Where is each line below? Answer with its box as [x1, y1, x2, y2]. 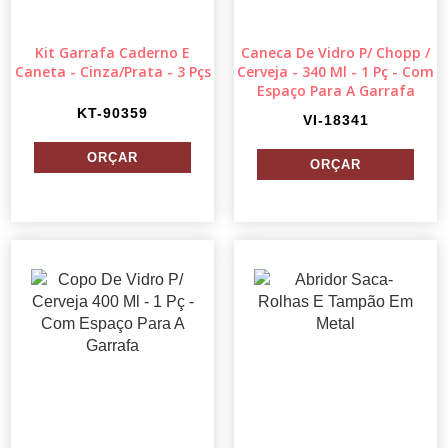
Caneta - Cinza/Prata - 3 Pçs [14, 62, 211, 82]
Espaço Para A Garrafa [256, 81, 415, 101]
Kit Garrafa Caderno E [35, 43, 190, 63]
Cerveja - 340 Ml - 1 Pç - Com [237, 62, 434, 82]
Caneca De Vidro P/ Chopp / [241, 43, 430, 63]
